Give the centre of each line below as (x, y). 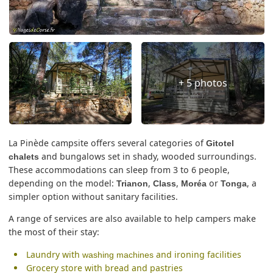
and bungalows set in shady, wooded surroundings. (148, 157)
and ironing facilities (197, 254)
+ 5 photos (203, 83)
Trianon (133, 184)
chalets (24, 157)
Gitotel (220, 144)
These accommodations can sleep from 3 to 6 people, (119, 170)
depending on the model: (63, 183)
